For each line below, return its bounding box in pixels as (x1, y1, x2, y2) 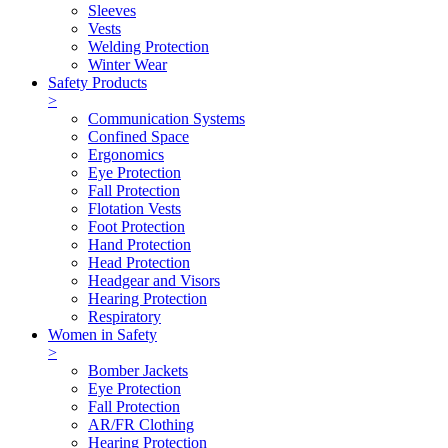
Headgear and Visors (88, 271, 220, 289)
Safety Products (48, 73, 147, 91)
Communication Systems (88, 109, 245, 127)
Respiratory (88, 307, 161, 325)
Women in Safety (48, 325, 157, 343)
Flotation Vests (88, 199, 181, 217)
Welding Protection (88, 37, 209, 55)
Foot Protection (88, 217, 185, 235)
